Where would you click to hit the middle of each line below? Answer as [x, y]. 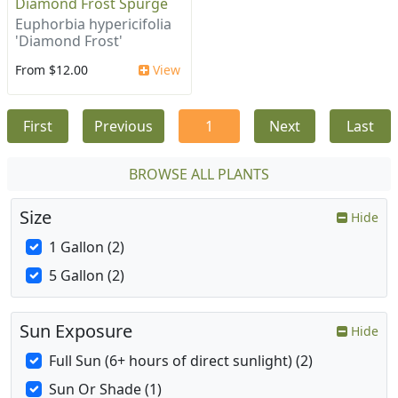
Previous [123, 127]
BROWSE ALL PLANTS [199, 175]
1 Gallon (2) [87, 247]
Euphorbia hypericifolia [93, 24]
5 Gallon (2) [87, 276]
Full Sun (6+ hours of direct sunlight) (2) [181, 361]
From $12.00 [52, 70]
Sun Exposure [76, 331]
